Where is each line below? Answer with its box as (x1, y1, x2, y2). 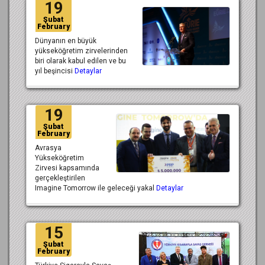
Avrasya (35, 144, 62, 153)
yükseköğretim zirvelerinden (35, 46, 128, 55)
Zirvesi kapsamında (35, 164, 99, 173)
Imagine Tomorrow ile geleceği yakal (35, 184, 156, 193)
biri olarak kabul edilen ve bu (35, 56, 126, 65)
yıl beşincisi (35, 66, 75, 75)
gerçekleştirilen (35, 174, 85, 183)
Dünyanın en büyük (35, 36, 96, 45)
